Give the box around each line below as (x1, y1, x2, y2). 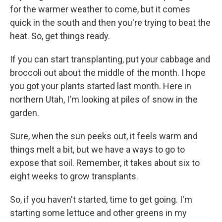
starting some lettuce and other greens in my (10, 208, 187, 218)
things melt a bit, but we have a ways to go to (10, 144, 185, 155)
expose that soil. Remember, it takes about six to (10, 158, 200, 168)
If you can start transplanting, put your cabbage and (10, 54, 210, 64)
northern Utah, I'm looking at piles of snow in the (10, 94, 198, 105)
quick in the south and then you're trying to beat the (10, 17, 211, 28)
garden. (10, 108, 39, 118)
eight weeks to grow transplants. (10, 171, 138, 181)
